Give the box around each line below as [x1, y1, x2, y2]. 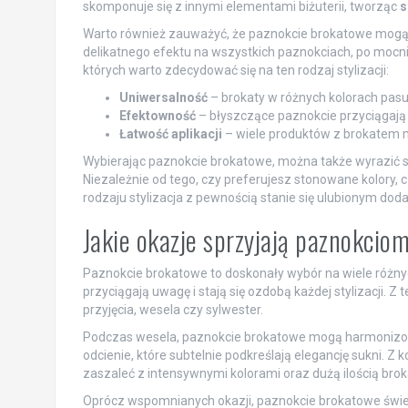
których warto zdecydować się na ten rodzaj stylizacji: [82, 62, 389, 77]
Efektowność [118, 107, 196, 123]
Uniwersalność [118, 89, 208, 105]
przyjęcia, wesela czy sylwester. [82, 301, 263, 317]
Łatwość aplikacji [118, 126, 222, 141]
